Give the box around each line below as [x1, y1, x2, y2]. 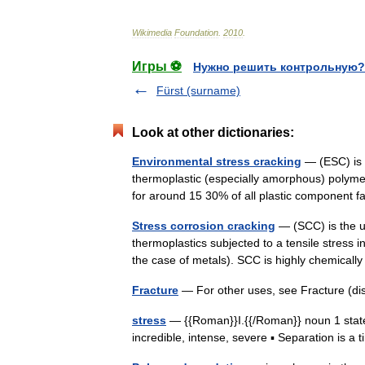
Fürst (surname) [156, 84, 240, 97]
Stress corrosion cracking [132, 219, 275, 232]
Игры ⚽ [132, 59, 182, 73]
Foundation [174, 28, 218, 37]
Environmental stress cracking [132, 155, 301, 168]
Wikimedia [132, 28, 172, 37]
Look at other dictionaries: [132, 125, 294, 139]
